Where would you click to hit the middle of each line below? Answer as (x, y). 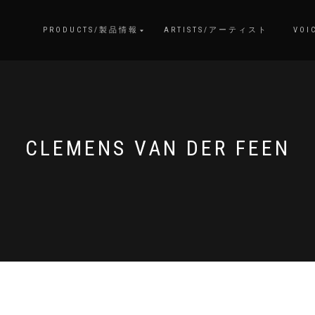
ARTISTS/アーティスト (216, 30)
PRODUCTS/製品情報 (91, 30)
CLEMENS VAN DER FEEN (157, 148)
